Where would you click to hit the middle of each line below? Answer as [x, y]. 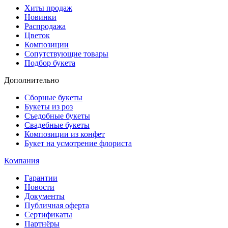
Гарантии [41, 178]
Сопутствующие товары [66, 54]
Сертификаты [48, 215]
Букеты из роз [49, 107]
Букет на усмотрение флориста [78, 144]
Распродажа [45, 26]
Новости [39, 187]
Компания [22, 161]
